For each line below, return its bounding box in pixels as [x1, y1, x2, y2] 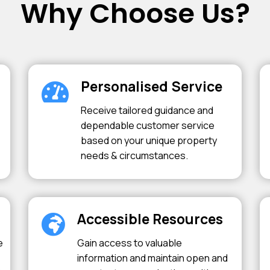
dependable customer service [81, 119, 215, 132]
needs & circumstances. [81, 149, 189, 162]
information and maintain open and [77, 251, 228, 265]
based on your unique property [81, 134, 218, 147]
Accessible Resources [77, 209, 224, 228]
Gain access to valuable [77, 236, 183, 250]
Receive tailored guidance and [81, 104, 214, 117]
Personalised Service [81, 77, 223, 96]
